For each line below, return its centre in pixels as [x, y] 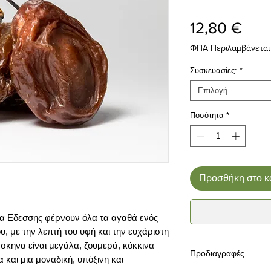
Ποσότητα [207, 115]
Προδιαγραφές [217, 253]
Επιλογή [213, 90]
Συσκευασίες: [214, 70]
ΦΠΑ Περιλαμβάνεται [230, 48]
